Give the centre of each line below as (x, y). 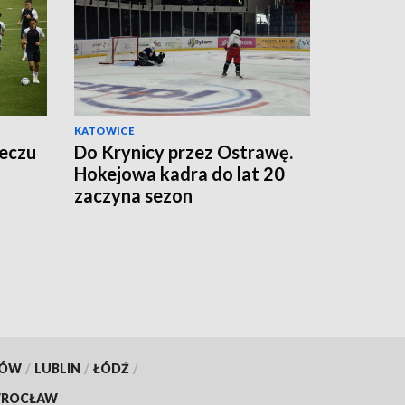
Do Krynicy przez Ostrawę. (184, 151)
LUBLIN (57, 369)
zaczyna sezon (133, 195)
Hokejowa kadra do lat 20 (179, 173)
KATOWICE (105, 130)
